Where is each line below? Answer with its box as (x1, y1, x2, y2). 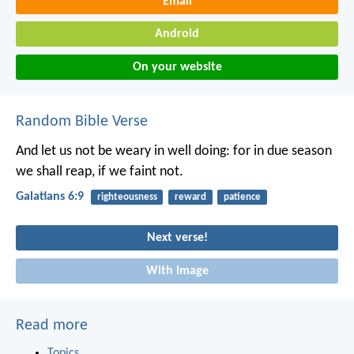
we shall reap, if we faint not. (16, 164, 183, 179)
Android (155, 28, 199, 41)
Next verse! (146, 232, 208, 245)
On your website (132, 60, 222, 73)
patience (223, 191, 261, 202)
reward (174, 191, 206, 202)
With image (145, 264, 209, 277)
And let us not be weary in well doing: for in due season (16, 143, 332, 159)
